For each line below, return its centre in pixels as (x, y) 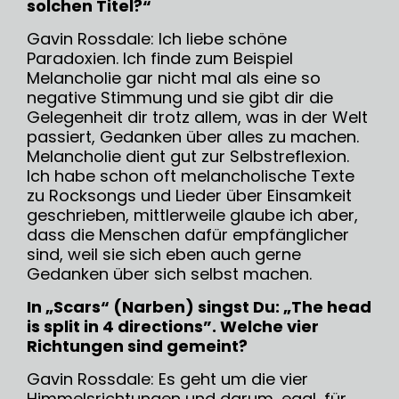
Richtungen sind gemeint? (137, 346)
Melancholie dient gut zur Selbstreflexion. (188, 157)
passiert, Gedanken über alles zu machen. (193, 137)
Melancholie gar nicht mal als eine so (174, 78)
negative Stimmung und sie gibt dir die (180, 98)
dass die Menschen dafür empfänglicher (188, 235)
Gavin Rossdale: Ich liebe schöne (157, 39)
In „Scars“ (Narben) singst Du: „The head (199, 307)
